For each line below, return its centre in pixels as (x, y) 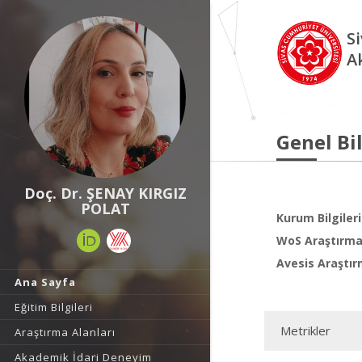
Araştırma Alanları (65, 332)
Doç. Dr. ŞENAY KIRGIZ (105, 193)
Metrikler (305, 330)
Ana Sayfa (45, 282)
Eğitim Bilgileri (54, 307)
